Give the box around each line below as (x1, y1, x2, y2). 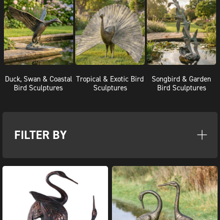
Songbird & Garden (152, 74, 212, 83)
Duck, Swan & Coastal (4, 74, 72, 83)
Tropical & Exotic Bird (76, 74, 144, 83)
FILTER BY (14, 127, 67, 142)
